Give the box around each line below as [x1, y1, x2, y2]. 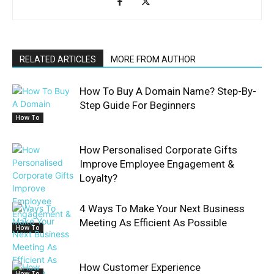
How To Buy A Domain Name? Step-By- [80, 85, 256, 97]
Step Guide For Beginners [80, 99, 196, 111]
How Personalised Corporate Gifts [80, 144, 237, 156]
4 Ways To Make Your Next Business [80, 202, 245, 215]
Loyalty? [80, 172, 117, 184]
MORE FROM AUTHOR [111, 54, 196, 64]
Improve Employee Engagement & [80, 158, 234, 170]
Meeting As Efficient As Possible [80, 217, 227, 229]
